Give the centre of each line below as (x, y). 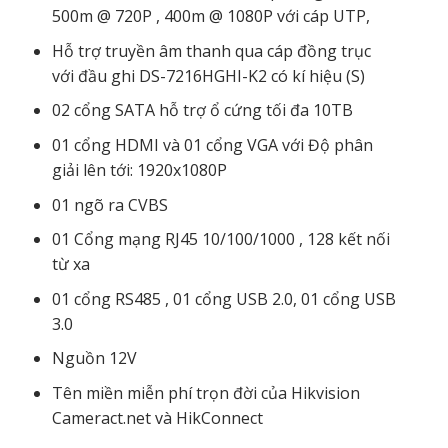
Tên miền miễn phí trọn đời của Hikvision (205, 393)
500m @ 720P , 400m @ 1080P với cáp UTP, (210, 16)
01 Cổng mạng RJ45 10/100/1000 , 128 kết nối (220, 239)
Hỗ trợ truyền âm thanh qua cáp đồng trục (211, 50)
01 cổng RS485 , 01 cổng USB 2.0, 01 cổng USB (223, 298)
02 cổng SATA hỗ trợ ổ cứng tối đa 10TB (202, 110)
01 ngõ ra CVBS (109, 204)
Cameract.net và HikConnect (157, 418)
